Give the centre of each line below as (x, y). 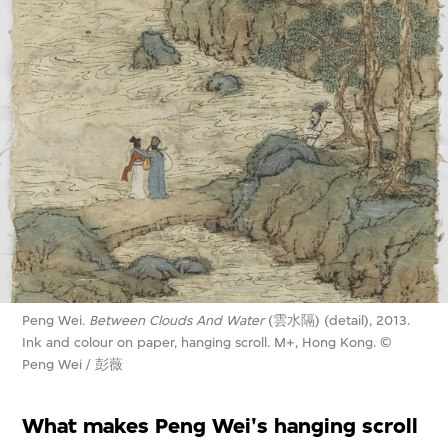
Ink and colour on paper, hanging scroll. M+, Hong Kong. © (207, 342)
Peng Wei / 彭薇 (73, 364)
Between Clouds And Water (177, 320)
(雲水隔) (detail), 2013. (337, 320)
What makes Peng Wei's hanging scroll (220, 426)
